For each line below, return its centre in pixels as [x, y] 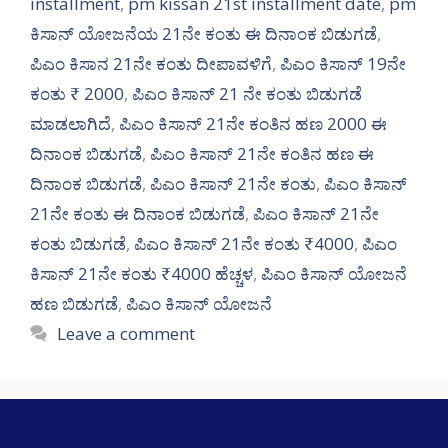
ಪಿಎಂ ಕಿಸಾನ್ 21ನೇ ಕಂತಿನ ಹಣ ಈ [262, 154]
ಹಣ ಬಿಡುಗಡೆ [74, 304]
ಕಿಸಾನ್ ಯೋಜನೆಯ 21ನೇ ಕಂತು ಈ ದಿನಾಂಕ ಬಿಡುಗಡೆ [203, 34]
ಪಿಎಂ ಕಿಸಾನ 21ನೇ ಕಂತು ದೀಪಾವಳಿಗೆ [151, 64]
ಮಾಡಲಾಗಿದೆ [70, 124]
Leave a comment [126, 334]
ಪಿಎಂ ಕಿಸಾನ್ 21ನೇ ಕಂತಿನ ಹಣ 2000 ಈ [253, 124]
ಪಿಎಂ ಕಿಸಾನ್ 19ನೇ [343, 64]
